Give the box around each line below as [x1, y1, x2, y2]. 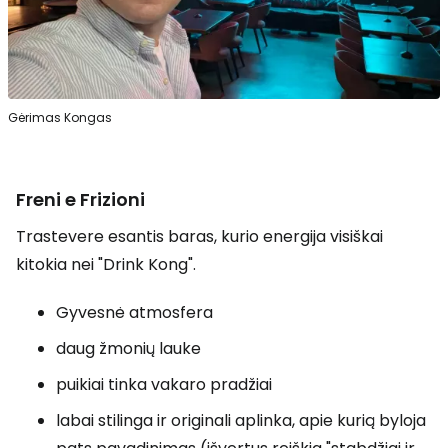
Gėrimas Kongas [8, 108, 112, 126]
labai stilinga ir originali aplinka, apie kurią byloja [56, 408, 426, 432]
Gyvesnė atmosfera [56, 300, 213, 324]
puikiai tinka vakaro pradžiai [56, 372, 272, 396]
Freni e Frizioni [16, 186, 145, 212]
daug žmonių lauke [56, 336, 201, 360]
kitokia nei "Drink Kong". [16, 252, 196, 276]
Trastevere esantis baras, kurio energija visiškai [16, 224, 383, 248]
